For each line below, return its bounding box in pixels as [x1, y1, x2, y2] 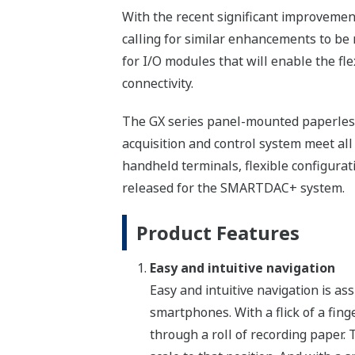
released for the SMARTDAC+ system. [121, 179, 345, 197]
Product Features [136, 219, 300, 246]
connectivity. [121, 74, 193, 93]
